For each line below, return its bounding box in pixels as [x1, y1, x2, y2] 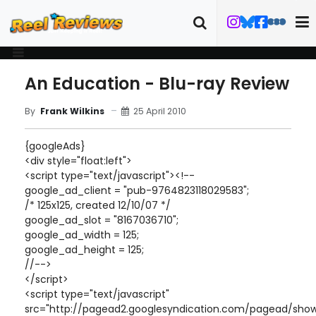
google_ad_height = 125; [25, 243, 144, 257]
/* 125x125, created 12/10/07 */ [25, 198, 171, 212]
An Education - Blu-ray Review [25, 72, 289, 95]
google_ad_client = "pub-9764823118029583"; [25, 183, 249, 197]
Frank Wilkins [40, 105, 104, 117]
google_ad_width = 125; [25, 228, 139, 242]
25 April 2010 [133, 104, 186, 117]
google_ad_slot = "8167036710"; [25, 213, 178, 227]
